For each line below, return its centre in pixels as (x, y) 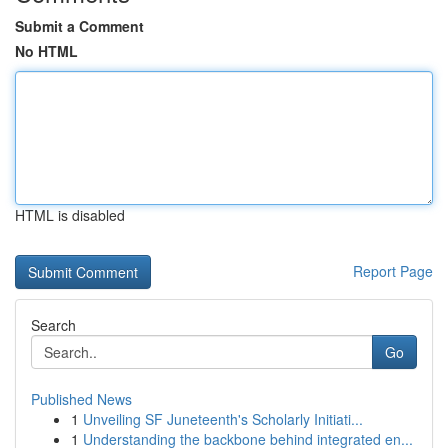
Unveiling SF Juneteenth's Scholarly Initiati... (223, 419)
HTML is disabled (70, 215)
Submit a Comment (79, 26)
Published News (81, 399)
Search (53, 325)
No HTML (46, 51)
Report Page (393, 271)
